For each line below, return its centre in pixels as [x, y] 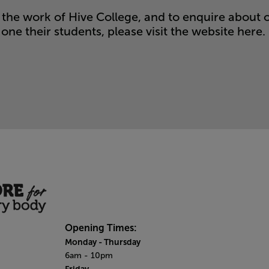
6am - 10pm [89, 255]
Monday [80, 242]
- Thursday [119, 242]
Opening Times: [101, 228]
